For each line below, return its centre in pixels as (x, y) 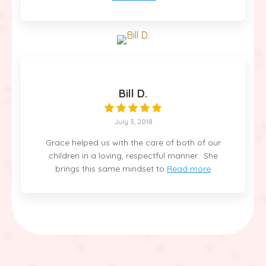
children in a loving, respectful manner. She (133, 155)
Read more (189, 168)
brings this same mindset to (110, 168)
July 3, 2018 (133, 121)
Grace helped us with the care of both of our (133, 142)
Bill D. (133, 93)
